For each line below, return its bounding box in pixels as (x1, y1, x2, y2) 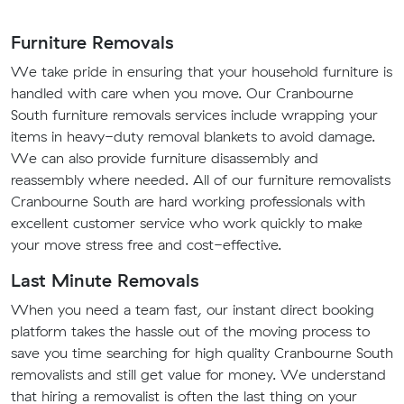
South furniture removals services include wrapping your (11, 106, 378, 124)
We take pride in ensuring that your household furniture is (11, 62, 392, 81)
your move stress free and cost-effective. (11, 235, 281, 254)
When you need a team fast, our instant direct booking (11, 300, 374, 319)
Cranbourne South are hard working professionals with (11, 192, 365, 211)
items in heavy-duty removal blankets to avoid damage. (11, 127, 375, 146)
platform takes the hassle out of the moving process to (11, 322, 370, 341)
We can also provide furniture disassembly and (11, 149, 318, 168)
